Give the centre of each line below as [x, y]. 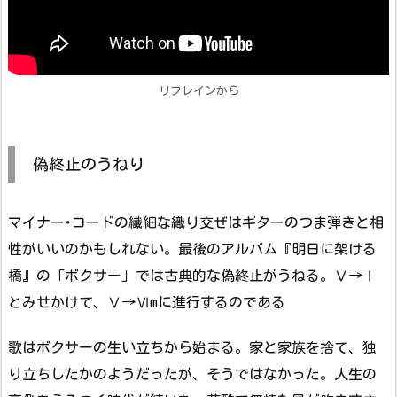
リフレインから [198, 91]
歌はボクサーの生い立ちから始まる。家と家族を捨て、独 [192, 348]
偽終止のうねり [89, 164]
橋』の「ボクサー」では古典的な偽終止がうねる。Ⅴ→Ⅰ [192, 276]
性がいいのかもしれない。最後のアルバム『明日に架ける [192, 249]
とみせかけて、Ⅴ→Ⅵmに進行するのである [147, 303]
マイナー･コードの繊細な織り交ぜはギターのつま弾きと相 [196, 223]
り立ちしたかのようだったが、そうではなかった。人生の [192, 374]
